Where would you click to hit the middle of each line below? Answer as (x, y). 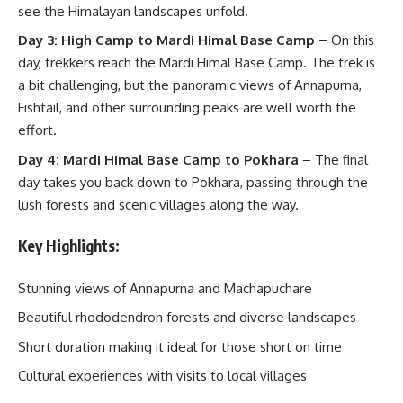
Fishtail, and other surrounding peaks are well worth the (187, 107)
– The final (333, 159)
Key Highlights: (69, 246)
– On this (345, 40)
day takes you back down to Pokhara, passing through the (193, 182)
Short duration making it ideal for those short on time (180, 346)
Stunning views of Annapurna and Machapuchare (165, 288)
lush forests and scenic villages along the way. (158, 204)
